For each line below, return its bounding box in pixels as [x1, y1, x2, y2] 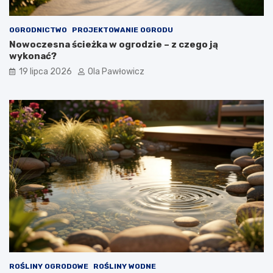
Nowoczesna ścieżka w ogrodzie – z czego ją [9, 38, 218, 50]
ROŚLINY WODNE [93, 262, 156, 271]
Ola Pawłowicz [88, 66, 144, 77]
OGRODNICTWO [9, 25, 67, 34]
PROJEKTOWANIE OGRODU [72, 25, 173, 34]
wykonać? [9, 50, 57, 62]
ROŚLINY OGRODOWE [9, 262, 88, 271]
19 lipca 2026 [19, 66, 72, 77]
